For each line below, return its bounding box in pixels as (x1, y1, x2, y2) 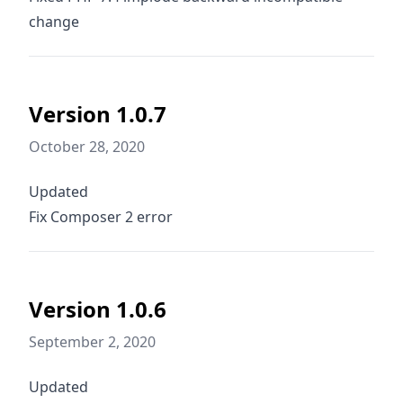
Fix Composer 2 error (29, 207, 173, 227)
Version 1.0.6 (29, 294, 166, 324)
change (29, 12, 79, 31)
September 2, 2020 (29, 332, 156, 352)
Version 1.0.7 (29, 99, 166, 129)
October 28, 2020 (29, 137, 145, 157)
